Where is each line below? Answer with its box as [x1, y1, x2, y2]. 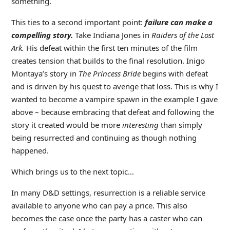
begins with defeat [142, 68, 208, 79]
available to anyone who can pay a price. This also [11, 200, 187, 210]
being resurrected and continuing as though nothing [11, 132, 197, 143]
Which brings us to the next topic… [11, 166, 134, 177]
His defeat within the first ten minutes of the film [26, 42, 198, 53]
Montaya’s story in [11, 68, 79, 79]
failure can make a [144, 16, 213, 27]
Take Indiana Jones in [74, 29, 151, 40]
